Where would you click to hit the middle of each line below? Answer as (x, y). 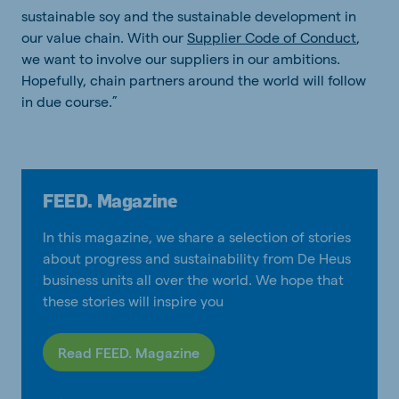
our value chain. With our (104, 37)
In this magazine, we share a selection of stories (197, 236)
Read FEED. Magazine (129, 352)
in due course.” (69, 101)
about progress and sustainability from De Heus (197, 257)
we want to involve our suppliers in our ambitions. (181, 58)
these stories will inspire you (133, 300)
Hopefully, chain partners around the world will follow (194, 79)
